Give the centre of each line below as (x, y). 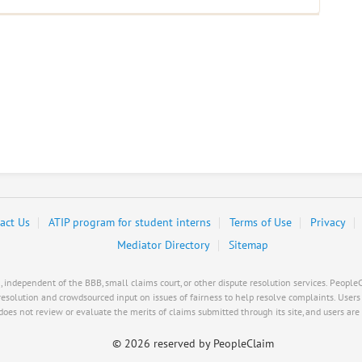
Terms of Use (261, 223)
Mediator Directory (163, 245)
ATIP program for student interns (130, 223)
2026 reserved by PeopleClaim (199, 344)
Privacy (328, 223)
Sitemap (248, 245)
